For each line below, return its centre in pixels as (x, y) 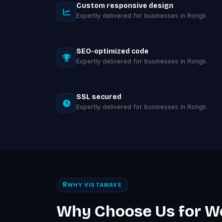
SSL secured (99, 97)
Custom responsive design (125, 6)
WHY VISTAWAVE (95, 185)
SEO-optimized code (112, 51)
